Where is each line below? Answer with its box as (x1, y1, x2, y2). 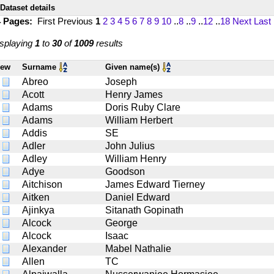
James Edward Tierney (105, 179, 205, 190)
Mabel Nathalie (105, 243, 171, 254)
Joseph (105, 76, 137, 87)
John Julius (105, 140, 155, 151)
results (94, 37, 123, 48)
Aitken (22, 191, 50, 202)
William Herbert (105, 114, 172, 125)
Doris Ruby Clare (105, 102, 180, 113)
